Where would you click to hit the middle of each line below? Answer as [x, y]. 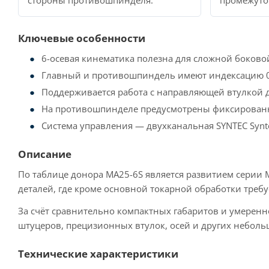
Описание [45, 154]
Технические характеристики [98, 254]
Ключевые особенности [82, 38]
